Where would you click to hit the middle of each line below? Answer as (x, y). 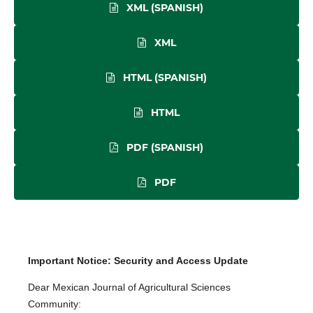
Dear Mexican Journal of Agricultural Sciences (130, 287)
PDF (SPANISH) (163, 147)
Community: (55, 304)
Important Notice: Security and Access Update (138, 260)
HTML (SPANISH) (163, 77)
